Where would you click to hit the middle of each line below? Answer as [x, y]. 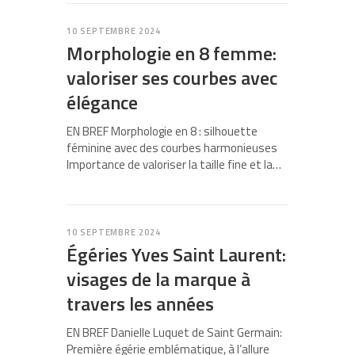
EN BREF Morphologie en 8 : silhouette [162, 132]
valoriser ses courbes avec [172, 78]
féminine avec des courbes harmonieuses [172, 148]
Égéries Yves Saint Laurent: [176, 255]
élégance [102, 103]
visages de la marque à [158, 279]
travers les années [140, 304]
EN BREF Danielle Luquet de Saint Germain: [174, 333]
